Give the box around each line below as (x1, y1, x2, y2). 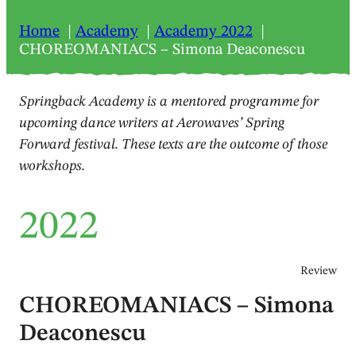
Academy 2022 (154, 23, 253, 40)
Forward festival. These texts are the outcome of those (19, 137, 327, 152)
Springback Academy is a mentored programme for (19, 94, 319, 109)
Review (300, 265, 337, 277)
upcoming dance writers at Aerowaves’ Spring (19, 115, 284, 130)
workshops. (19, 158, 85, 173)
